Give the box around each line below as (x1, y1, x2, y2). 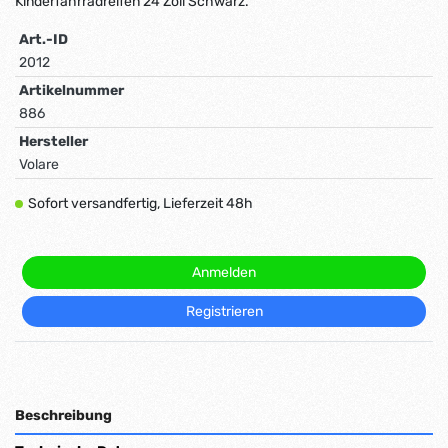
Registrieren (185, 303, 263, 321)
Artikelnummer (19, 82, 124, 100)
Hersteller (19, 133, 88, 151)
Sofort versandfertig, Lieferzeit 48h (27, 195, 253, 213)
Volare (19, 156, 59, 174)
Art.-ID (19, 31, 68, 49)
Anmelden (192, 264, 256, 282)
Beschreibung (15, 407, 112, 425)
